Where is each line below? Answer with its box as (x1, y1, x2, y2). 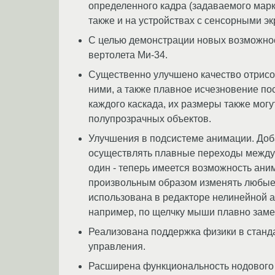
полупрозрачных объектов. (88, 113, 211, 124)
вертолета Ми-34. (88, 49, 168, 60)
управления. (88, 241, 145, 252)
